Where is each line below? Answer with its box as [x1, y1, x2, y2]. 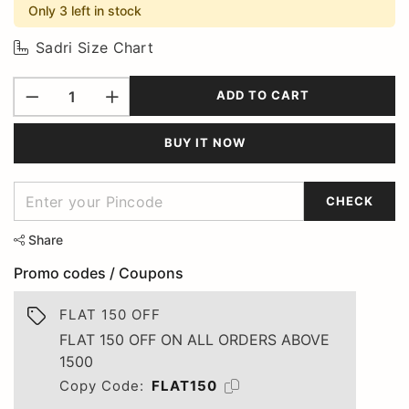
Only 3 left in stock [28, 2, 142, 18]
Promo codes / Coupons [14, 263, 184, 282]
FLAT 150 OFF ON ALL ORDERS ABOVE [59, 330, 330, 349]
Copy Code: [59, 376, 144, 394]
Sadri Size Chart [36, 37, 154, 57]
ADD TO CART [215, 88, 309, 103]
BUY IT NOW [163, 135, 246, 151]
